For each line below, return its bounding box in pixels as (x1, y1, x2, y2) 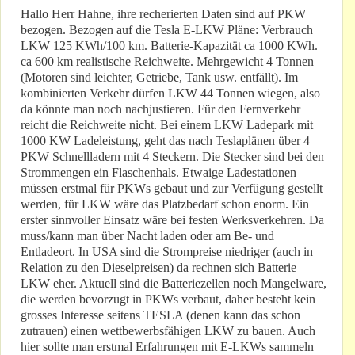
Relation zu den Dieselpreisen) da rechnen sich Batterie (21, 261, 296, 275)
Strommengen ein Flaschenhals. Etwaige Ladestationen (21, 166, 296, 180)
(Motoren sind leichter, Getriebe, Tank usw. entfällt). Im (21, 71, 298, 85)
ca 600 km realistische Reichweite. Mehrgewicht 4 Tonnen (21, 55, 314, 69)
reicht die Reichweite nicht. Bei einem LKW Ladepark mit (21, 118, 313, 132)
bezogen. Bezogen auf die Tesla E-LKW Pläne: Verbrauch (21, 23, 313, 37)
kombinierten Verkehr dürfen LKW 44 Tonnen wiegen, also (21, 86, 320, 101)
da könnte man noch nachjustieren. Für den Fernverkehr (21, 102, 300, 116)
